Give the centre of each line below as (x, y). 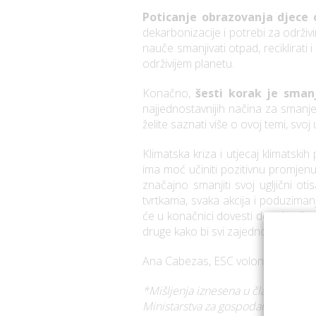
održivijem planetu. (188, 64)
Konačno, (169, 93)
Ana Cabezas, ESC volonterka (216, 261)
